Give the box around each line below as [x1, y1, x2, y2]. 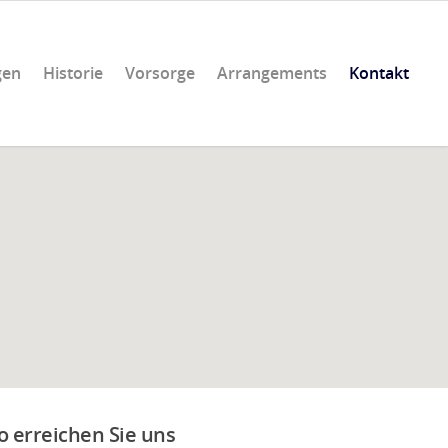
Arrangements [217, 62, 327, 84]
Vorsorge [125, 62, 195, 84]
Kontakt [349, 62, 409, 84]
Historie [43, 62, 103, 84]
